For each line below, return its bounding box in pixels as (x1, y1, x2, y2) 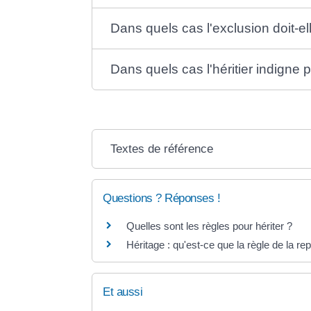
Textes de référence (110, 142, 213, 155)
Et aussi (103, 285, 142, 299)
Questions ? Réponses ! (103, 191, 220, 205)
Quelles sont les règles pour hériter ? (126, 219, 292, 232)
